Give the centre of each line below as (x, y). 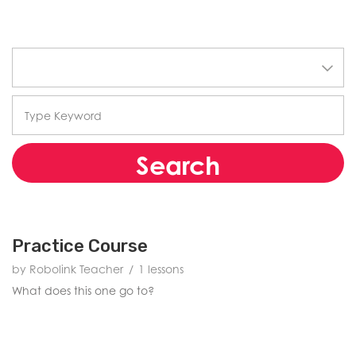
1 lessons (161, 269)
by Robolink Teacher (68, 269)
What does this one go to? (83, 290)
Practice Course (80, 246)
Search (178, 165)
